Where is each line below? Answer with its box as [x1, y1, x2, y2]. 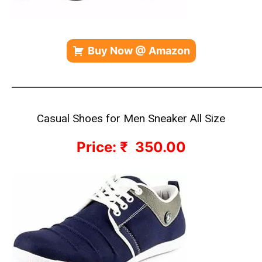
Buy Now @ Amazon [87, 44, 190, 57]
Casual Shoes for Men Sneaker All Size [37, 112, 225, 125]
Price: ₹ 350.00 [76, 139, 186, 156]
